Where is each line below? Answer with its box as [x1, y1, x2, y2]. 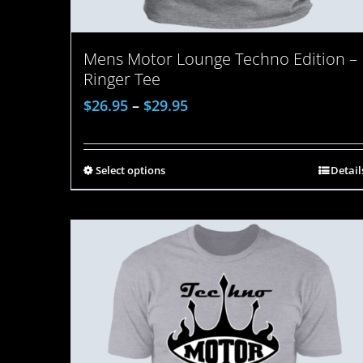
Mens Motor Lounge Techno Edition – [83, 48, 357, 70]
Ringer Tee [83, 68, 160, 90]
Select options [96, 163, 165, 177]
